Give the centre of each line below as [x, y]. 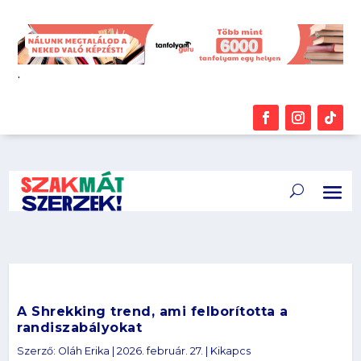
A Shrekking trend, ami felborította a [153, 311]
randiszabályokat [80, 328]
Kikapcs [231, 351]
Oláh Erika [84, 351]
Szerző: [38, 351]
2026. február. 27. [160, 351]
